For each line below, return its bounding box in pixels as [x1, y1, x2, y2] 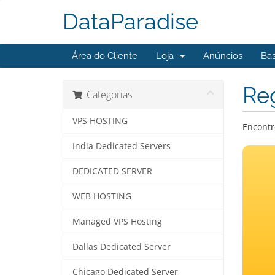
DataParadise [63, 9, 198, 35]
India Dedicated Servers [72, 141, 171, 152]
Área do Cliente [72, 50, 137, 61]
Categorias [82, 88, 132, 101]
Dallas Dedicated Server [72, 241, 171, 252]
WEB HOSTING [72, 191, 131, 202]
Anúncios [203, 50, 242, 61]
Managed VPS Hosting [72, 216, 162, 227]
